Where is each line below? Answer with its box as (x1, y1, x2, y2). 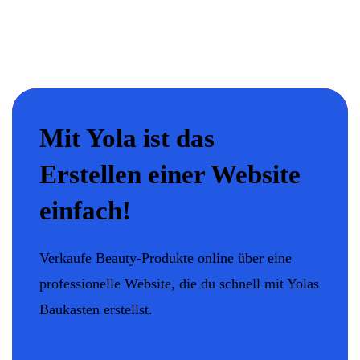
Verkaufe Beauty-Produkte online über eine (39, 249, 292, 266)
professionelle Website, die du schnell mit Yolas (39, 275, 319, 292)
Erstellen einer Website (39, 159, 301, 189)
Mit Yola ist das (39, 123, 215, 153)
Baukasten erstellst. (39, 301, 153, 317)
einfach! (39, 195, 131, 225)
